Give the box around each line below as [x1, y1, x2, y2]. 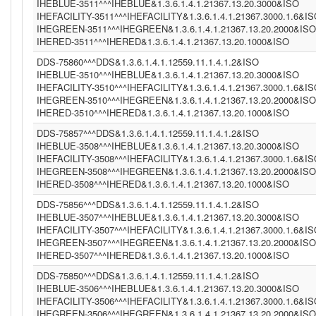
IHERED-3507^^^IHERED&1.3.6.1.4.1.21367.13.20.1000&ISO [37, 248, 289, 262]
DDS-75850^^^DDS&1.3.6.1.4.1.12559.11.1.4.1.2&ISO [37, 269, 259, 282]
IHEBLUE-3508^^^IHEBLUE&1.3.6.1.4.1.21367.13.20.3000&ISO [37, 139, 299, 152]
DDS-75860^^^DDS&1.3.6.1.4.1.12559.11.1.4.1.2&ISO [37, 55, 259, 68]
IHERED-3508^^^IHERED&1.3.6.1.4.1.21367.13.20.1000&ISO [37, 177, 289, 190]
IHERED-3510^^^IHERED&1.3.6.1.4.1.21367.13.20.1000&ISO [37, 106, 289, 119]
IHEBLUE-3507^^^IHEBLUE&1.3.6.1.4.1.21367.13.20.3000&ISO [37, 210, 299, 224]
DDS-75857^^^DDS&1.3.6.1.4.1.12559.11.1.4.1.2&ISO [37, 126, 259, 140]
